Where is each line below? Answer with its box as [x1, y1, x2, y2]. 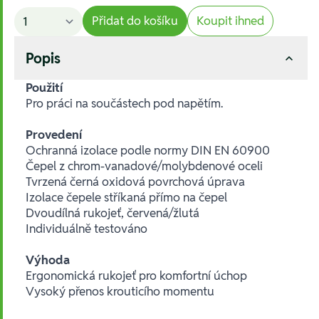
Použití [26, 79, 63, 95]
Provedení [26, 126, 83, 142]
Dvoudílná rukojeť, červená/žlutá [26, 204, 199, 221]
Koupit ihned [197, 12, 264, 28]
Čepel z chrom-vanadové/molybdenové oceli [26, 157, 263, 174]
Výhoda [26, 251, 70, 268]
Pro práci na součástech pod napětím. [26, 95, 223, 111]
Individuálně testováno [26, 220, 147, 236]
